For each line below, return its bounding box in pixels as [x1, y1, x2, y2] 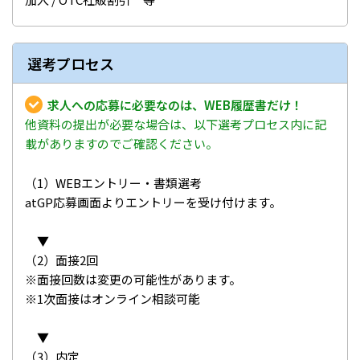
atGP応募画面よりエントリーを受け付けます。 [25, 193, 281, 211]
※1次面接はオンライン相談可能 [25, 289, 200, 307]
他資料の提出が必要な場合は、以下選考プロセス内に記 [25, 115, 326, 133]
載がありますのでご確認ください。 [25, 134, 218, 152]
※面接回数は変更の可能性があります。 [25, 270, 241, 288]
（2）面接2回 [25, 251, 98, 268]
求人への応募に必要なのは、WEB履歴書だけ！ [47, 96, 303, 113]
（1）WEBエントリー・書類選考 [25, 174, 202, 191]
